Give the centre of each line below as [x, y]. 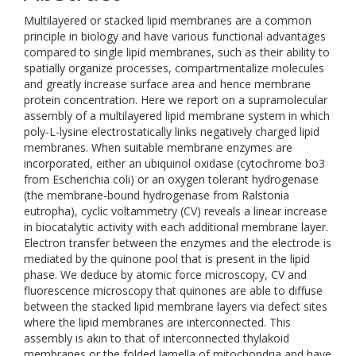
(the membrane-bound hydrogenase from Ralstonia [157, 195]
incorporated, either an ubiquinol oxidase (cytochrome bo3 [174, 163]
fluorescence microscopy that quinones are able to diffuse [173, 290]
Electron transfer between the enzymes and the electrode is [178, 243]
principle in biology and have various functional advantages [175, 36]
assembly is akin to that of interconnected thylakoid [157, 338]
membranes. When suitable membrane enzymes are [158, 147]
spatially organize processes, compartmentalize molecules [174, 68]
